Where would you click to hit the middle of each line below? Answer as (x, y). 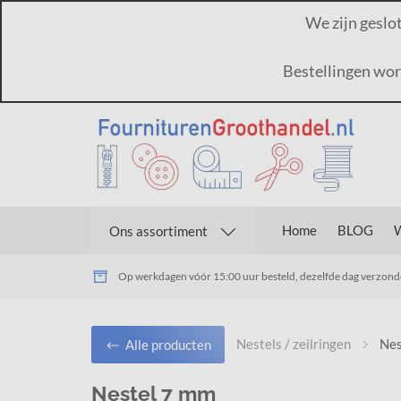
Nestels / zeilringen (294, 343)
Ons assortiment (158, 230)
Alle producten (168, 345)
